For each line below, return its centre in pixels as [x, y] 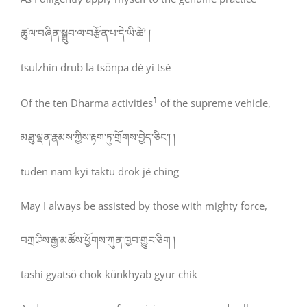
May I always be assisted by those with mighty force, [144, 206]
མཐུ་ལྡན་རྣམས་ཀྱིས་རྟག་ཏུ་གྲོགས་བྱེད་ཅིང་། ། [98, 137]
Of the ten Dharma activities [87, 103]
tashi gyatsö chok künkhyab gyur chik [109, 274]
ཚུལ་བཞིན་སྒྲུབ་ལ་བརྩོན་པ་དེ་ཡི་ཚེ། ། [86, 33]
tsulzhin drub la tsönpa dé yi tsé [96, 67]
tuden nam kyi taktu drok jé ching [100, 172]
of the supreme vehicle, [214, 103]
